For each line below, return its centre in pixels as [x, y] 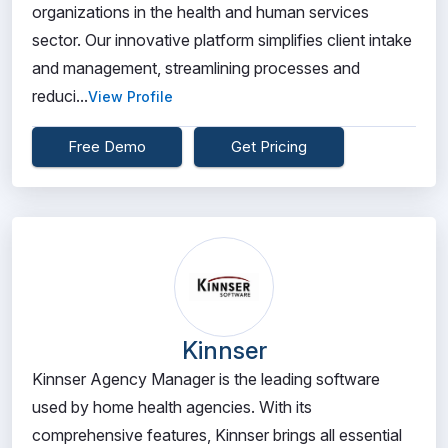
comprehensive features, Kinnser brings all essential [217, 435]
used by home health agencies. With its [172, 407]
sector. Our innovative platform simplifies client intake [222, 40]
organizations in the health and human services [200, 12]
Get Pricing [269, 146]
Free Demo [107, 146]
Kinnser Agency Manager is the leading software [206, 379]
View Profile [130, 96]
